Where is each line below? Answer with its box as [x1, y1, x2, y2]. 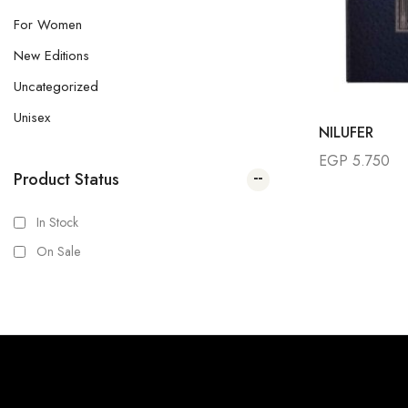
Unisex [14, 107, 50, 127]
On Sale [36, 242, 80, 260]
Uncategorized [14, 76, 98, 97]
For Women [14, 15, 82, 35]
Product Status [14, 168, 119, 191]
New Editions [14, 46, 89, 66]
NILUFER [318, 121, 373, 143]
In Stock [36, 213, 78, 231]
